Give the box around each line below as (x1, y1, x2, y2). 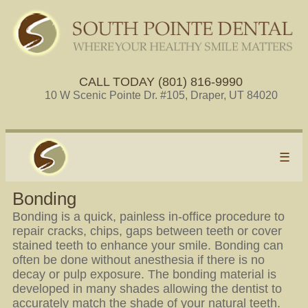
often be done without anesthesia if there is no (12, 253, 265, 267)
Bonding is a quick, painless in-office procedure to (12, 210, 285, 223)
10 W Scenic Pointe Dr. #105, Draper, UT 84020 (44, 89, 278, 101)
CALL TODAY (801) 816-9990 (79, 75, 243, 89)
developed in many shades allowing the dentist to (12, 282, 282, 296)
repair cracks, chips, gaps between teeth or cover (12, 224, 282, 238)
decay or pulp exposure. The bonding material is (12, 267, 276, 281)
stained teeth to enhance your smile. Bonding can (12, 239, 283, 252)
